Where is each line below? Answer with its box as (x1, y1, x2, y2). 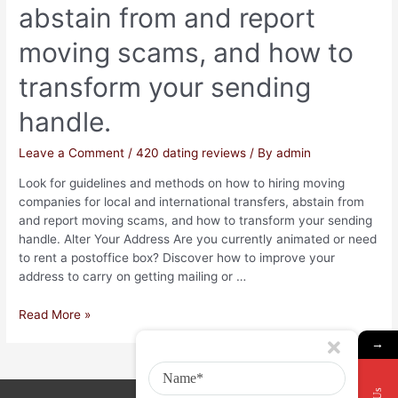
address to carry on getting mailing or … (19, 269, 247, 284)
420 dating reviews (136, 146, 247, 161)
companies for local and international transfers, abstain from (19, 195, 365, 210)
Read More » (19, 306, 92, 322)
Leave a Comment (19, 146, 125, 161)
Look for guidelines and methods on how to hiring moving (19, 176, 346, 191)
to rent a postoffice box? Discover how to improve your (19, 251, 336, 266)
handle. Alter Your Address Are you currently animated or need (19, 232, 378, 247)
